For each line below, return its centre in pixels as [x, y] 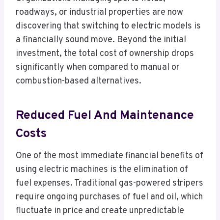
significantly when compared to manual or [98, 68]
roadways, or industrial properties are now [99, 13]
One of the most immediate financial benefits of [110, 156]
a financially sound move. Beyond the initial [101, 40]
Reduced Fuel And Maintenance [105, 116]
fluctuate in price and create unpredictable [100, 211]
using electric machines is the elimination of [102, 170]
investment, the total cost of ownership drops [105, 54]
